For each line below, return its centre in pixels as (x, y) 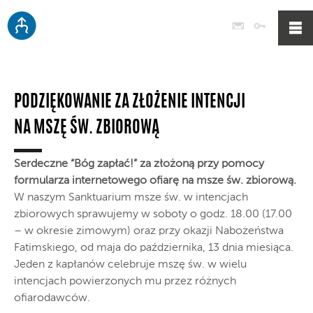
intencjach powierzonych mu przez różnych (125, 282)
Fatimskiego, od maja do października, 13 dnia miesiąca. (154, 248)
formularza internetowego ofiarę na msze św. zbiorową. (155, 181)
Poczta (264, 25)
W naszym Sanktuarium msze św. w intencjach (131, 198)
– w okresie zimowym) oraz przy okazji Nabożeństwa (149, 231)
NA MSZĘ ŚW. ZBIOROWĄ (87, 129)
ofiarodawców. (52, 298)
